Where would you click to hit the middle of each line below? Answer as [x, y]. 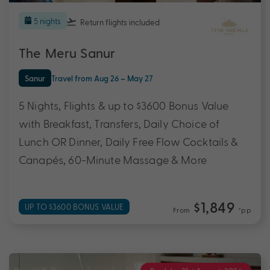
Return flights [104, 22]
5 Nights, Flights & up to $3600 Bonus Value [124, 105]
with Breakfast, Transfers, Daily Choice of [119, 123]
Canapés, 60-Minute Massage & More [113, 159]
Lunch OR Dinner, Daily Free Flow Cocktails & [129, 141]
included [144, 22]
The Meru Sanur [67, 53]
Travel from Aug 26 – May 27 [102, 78]
